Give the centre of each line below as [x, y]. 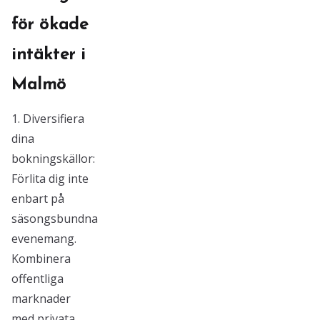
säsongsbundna [55, 219]
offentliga [37, 279]
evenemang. [44, 239]
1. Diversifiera [48, 119]
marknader [41, 299]
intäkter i [49, 55]
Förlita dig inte [50, 179]
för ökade [50, 25]
